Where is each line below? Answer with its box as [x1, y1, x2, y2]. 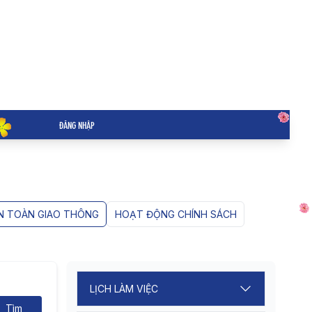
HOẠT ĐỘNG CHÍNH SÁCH [114, 208, 237, 221]
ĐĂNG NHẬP [59, 118, 95, 131]
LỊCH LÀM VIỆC [89, 282, 158, 295]
